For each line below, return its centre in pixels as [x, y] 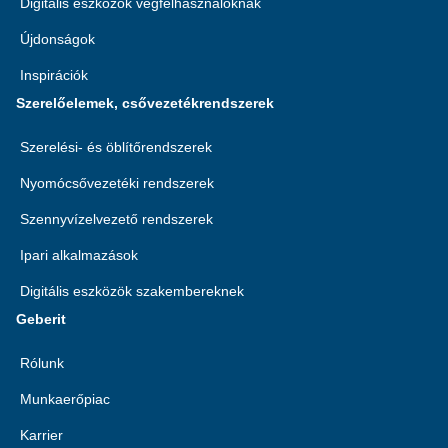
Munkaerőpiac [65, 399]
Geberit [41, 319]
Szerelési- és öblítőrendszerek [116, 147]
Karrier [41, 435]
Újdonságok [57, 39]
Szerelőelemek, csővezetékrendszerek [145, 103]
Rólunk [42, 363]
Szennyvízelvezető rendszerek [116, 219]
